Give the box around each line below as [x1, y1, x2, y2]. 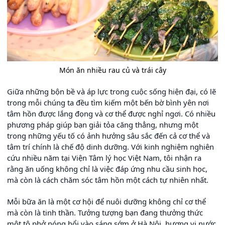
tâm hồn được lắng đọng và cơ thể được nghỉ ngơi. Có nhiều [7, 108, 215, 119]
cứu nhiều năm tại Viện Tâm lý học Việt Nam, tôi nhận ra [7, 153, 201, 163]
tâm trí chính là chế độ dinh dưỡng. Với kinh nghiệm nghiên [7, 142, 214, 152]
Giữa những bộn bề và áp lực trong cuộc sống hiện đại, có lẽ [7, 86, 216, 97]
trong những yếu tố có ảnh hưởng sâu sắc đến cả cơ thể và [7, 131, 210, 141]
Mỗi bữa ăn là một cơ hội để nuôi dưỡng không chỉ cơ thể [7, 196, 206, 207]
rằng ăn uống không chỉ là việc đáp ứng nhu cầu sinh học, [7, 164, 207, 174]
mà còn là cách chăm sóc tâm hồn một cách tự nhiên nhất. [7, 175, 208, 185]
